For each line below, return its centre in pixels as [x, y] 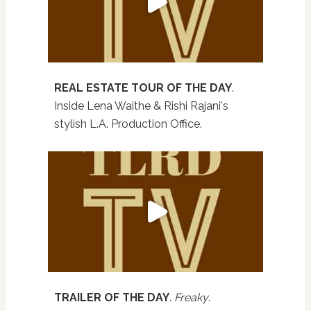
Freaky [191, 298]
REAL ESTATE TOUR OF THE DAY [143, 88]
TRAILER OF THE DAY [111, 298]
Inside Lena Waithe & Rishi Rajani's [141, 106]
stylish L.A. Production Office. [128, 124]
